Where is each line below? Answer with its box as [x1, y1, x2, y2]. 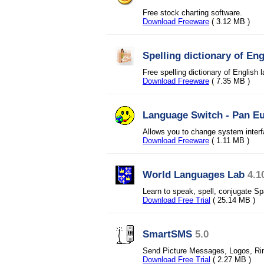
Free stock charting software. [143, 8, 242, 17]
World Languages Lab [143, 169, 245, 180]
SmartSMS [143, 228, 192, 240]
